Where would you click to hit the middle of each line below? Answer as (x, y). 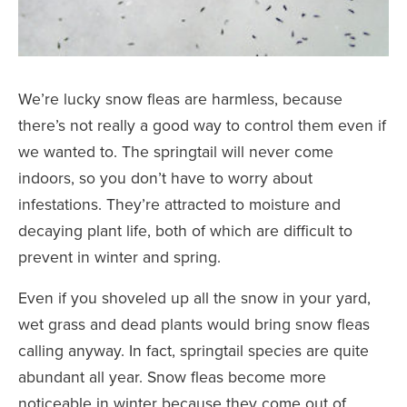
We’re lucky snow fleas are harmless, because (180, 99)
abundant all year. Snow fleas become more (172, 377)
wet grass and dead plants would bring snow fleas (194, 324)
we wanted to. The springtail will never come (176, 152)
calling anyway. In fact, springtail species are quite (194, 351)
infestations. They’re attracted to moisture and (179, 204)
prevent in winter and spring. (119, 257)
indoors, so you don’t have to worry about (165, 178)
